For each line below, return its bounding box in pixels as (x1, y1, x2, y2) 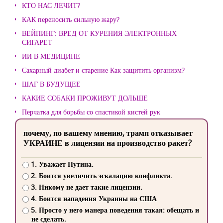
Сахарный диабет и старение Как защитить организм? (22, 65, 185, 75)
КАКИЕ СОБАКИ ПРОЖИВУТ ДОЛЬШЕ (22, 93, 148, 103)
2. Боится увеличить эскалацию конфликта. (30, 171, 172, 181)
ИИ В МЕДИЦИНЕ (22, 51, 80, 61)
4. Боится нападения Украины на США (30, 194, 157, 204)
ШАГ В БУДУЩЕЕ (22, 79, 81, 89)
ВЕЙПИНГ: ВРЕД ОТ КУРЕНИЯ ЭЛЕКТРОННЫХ (22, 28, 177, 38)
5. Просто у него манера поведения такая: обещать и (30, 205, 199, 215)
